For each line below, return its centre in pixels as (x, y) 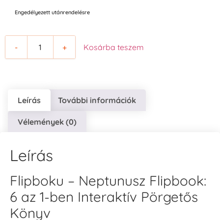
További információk (97, 100)
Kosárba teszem (114, 47)
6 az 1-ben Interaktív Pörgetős (104, 197)
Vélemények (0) (47, 122)
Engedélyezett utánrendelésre (52, 13)
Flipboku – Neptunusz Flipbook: (108, 181)
